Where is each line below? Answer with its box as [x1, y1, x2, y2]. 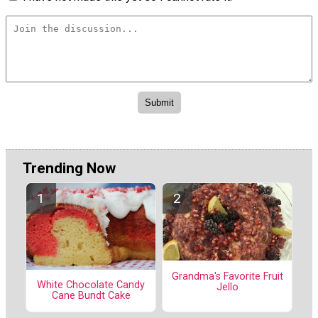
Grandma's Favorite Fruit [171, 270, 283, 283]
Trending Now [23, 160, 116, 177]
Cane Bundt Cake [51, 290, 131, 302]
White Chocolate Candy [37, 279, 145, 292]
